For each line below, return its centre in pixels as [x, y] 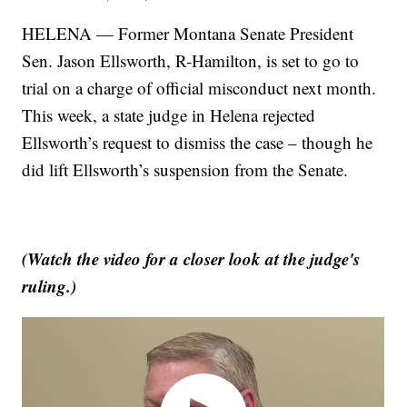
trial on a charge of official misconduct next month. [199, 87]
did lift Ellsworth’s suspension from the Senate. [185, 169]
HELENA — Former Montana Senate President [188, 33]
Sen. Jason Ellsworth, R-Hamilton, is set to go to [191, 60]
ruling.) [50, 285]
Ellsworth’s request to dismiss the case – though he [198, 142]
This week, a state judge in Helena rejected [169, 114]
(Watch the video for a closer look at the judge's [191, 258]
